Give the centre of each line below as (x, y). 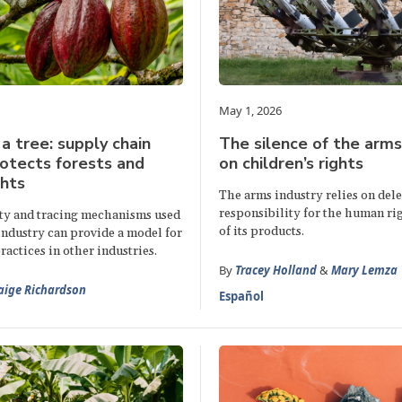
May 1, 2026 (250, 110)
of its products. (261, 231)
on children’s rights (291, 163)
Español (241, 296)
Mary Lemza (364, 270)
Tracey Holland (275, 270)
